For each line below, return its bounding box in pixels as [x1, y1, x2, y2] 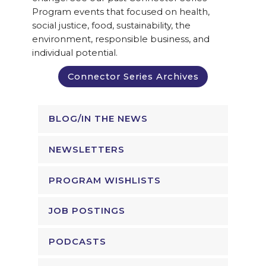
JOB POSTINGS [48, 205, 125, 217]
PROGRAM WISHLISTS [48, 175, 161, 186]
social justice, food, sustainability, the [31, 20, 191, 31]
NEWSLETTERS [48, 144, 125, 156]
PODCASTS [48, 236, 106, 247]
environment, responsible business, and [31, 34, 210, 45]
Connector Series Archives [67, 71, 199, 82]
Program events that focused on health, [31, 7, 210, 18]
